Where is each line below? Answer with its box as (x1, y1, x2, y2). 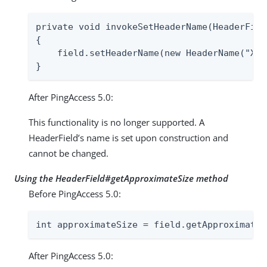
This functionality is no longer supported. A (29, 116, 204, 129)
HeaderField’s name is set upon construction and (29, 132, 228, 144)
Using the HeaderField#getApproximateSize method (14, 172, 228, 185)
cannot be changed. (29, 147, 108, 160)
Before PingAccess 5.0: (29, 188, 121, 200)
